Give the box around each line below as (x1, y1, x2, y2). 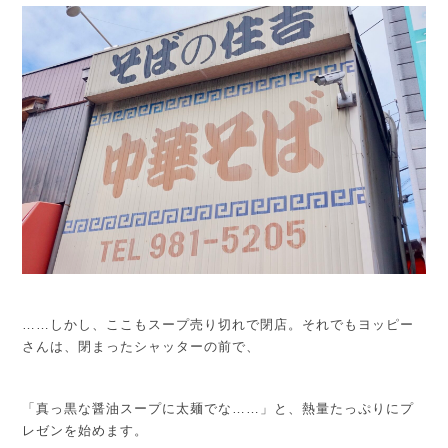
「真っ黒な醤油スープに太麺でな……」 (22, 401, 275, 417)
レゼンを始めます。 (22, 423, 149, 439)
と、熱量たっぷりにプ (274, 401, 415, 417)
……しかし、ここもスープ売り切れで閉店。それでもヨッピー (22, 317, 415, 333)
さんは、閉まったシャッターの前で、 (22, 339, 261, 355)
